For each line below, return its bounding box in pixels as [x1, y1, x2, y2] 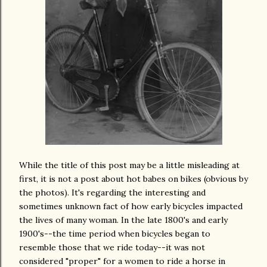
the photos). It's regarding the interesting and [19, 187, 206, 198]
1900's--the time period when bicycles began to [19, 228, 210, 239]
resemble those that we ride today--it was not [19, 241, 205, 253]
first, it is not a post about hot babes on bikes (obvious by [19, 173, 248, 184]
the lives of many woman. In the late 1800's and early [19, 214, 228, 225]
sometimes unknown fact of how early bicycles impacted [19, 200, 243, 212]
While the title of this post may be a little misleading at [19, 159, 240, 170]
